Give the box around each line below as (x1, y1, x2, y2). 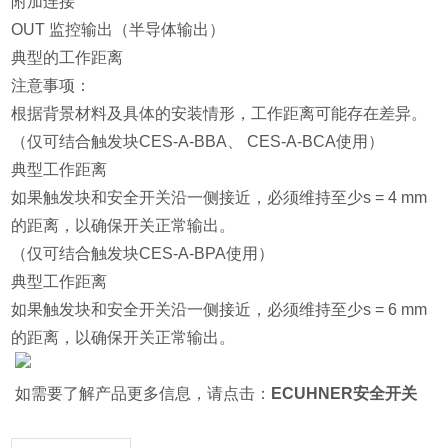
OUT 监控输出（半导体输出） (11, 21, 230, 39)
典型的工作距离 (11, 49, 124, 67)
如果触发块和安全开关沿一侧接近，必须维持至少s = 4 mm (11, 189, 428, 207)
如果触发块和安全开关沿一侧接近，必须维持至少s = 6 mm (11, 301, 428, 319)
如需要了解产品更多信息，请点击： (11, 385, 272, 403)
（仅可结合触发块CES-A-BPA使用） (11, 245, 275, 263)
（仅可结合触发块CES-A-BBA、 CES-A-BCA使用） (11, 133, 385, 151)
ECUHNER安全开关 (271, 385, 418, 403)
